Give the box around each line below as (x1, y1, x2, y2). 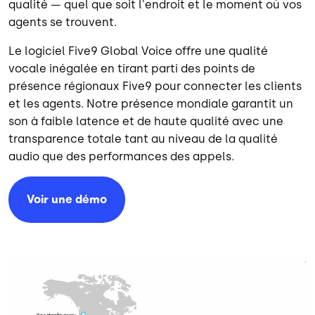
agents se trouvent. (8, 15, 117, 30)
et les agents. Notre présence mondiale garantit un (8, 97, 293, 111)
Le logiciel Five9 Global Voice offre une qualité (8, 44, 268, 58)
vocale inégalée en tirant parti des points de (8, 62, 255, 76)
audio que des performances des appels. (8, 150, 234, 164)
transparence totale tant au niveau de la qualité (8, 132, 278, 146)
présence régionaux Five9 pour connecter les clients (8, 79, 302, 94)
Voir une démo (27, 193, 107, 207)
